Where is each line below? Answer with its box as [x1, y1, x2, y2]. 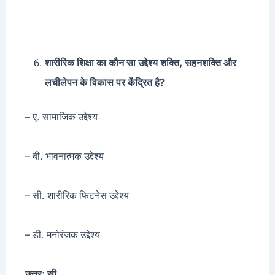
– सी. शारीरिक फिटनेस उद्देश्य [15, 190, 129, 202]
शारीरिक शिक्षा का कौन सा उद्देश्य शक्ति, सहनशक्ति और [44, 57, 236, 69]
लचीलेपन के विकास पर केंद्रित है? [44, 77, 165, 89]
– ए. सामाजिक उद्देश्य [15, 111, 98, 123]
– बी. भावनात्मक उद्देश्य [15, 150, 104, 163]
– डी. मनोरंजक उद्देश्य [15, 229, 100, 241]
